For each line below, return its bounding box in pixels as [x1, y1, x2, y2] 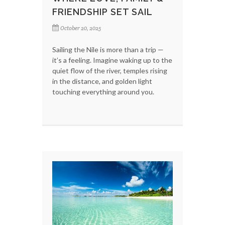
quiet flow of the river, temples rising [52, 66, 167, 75]
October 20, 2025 [60, 25, 101, 32]
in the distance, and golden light [52, 77, 152, 86]
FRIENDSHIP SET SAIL [52, 7, 153, 18]
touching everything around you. [52, 87, 154, 96]
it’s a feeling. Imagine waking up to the [52, 56, 172, 65]
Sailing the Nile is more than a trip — [52, 45, 164, 54]
